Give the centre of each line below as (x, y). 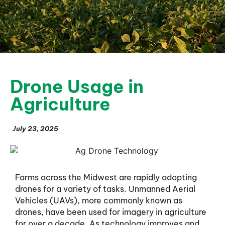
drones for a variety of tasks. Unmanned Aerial (105, 189)
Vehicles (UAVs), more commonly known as (99, 201)
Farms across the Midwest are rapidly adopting (106, 178)
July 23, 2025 (35, 129)
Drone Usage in (77, 86)
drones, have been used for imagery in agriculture (111, 212)
